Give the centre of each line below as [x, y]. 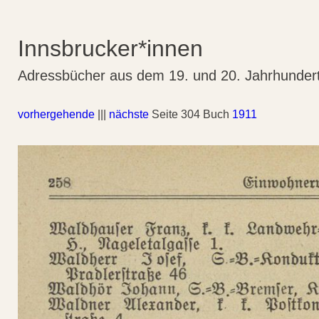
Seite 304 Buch [190, 114]
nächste [129, 114]
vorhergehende [56, 114]
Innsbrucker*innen [110, 48]
